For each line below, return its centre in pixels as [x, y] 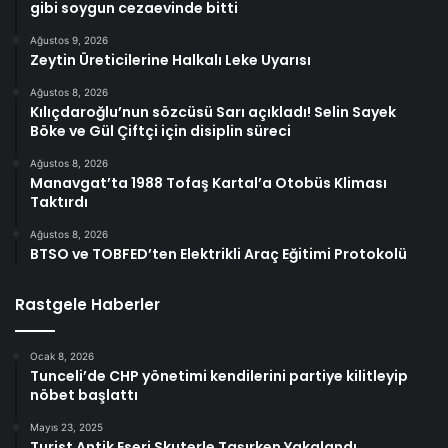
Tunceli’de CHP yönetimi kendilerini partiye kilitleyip [219, 376]
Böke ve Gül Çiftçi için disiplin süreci [160, 131]
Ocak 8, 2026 [62, 356]
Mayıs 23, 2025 [66, 427]
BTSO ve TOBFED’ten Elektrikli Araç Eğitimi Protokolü [218, 254]
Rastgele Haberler [87, 305]
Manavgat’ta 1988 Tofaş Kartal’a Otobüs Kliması [208, 183]
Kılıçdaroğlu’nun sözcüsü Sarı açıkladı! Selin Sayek [213, 112]
